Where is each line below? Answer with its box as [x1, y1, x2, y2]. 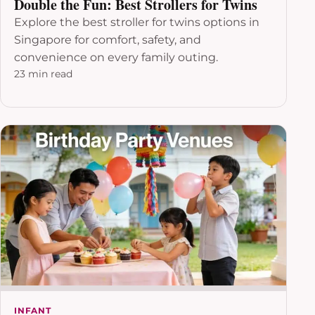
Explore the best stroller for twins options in [14, 15, 260, 30]
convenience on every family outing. [14, 51, 219, 65]
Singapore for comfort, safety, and [14, 33, 202, 47]
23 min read [14, 67, 73, 81]
